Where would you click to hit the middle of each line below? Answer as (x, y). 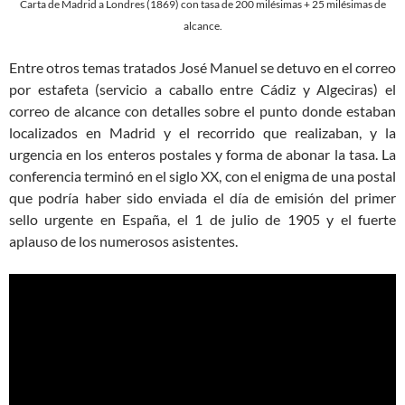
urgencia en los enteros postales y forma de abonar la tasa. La (202, 154)
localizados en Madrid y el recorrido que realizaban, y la (202, 132)
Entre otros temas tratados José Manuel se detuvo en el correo (202, 67)
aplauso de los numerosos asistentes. (123, 240)
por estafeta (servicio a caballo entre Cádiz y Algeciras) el (202, 89)
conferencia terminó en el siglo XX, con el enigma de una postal (202, 175)
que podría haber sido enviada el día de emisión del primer (202, 197)
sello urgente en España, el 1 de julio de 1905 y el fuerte (202, 219)
